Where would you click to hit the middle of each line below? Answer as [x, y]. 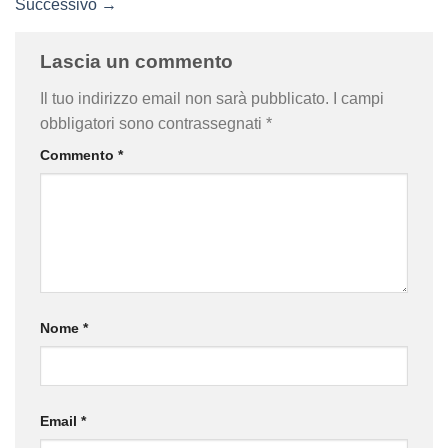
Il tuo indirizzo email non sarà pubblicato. [184, 99]
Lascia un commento [139, 61]
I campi [358, 99]
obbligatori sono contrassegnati [153, 124]
